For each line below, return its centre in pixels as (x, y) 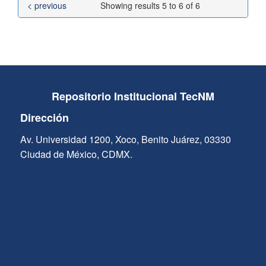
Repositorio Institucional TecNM (133, 96)
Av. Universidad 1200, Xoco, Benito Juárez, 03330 (125, 140)
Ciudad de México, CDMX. (76, 154)
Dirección (44, 118)
